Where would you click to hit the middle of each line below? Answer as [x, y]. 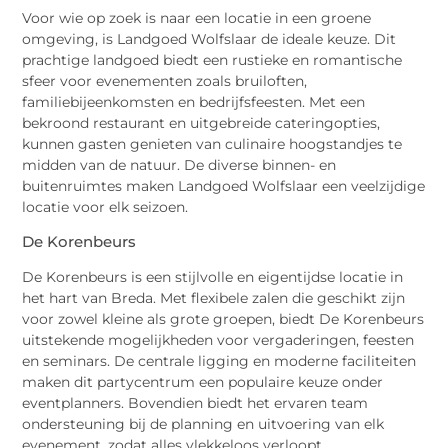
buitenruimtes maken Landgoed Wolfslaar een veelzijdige [224, 186]
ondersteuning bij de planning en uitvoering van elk [203, 423]
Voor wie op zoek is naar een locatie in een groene [197, 18]
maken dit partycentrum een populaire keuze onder [203, 381]
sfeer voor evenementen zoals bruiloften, [165, 81]
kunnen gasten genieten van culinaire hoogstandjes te [212, 144]
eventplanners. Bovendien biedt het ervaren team [195, 402]
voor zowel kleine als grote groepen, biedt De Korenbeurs [223, 318]
